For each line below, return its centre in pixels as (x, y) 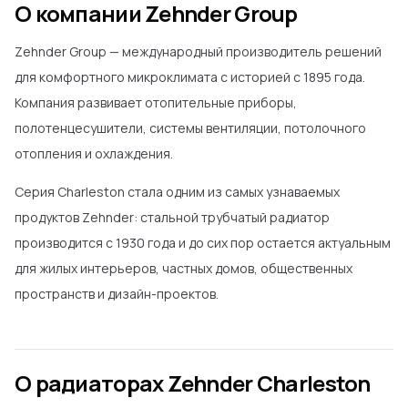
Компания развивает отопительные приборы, (156, 102)
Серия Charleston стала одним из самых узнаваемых (177, 192)
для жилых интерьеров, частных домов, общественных (184, 268)
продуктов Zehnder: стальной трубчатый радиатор (172, 217)
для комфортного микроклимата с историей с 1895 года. (190, 77)
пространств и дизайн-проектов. (117, 294)
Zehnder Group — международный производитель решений (198, 51)
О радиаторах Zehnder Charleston (193, 383)
